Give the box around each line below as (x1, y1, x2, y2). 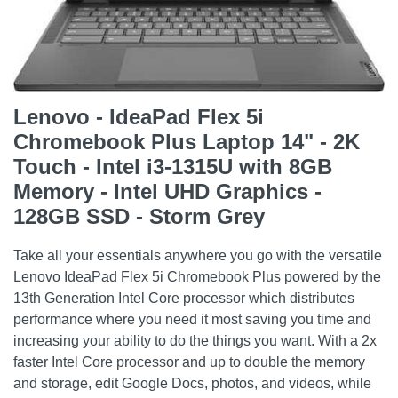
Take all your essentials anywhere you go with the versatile (13, 248, 382, 263)
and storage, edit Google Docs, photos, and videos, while (13, 376, 371, 391)
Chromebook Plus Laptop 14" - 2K (13, 130, 360, 154)
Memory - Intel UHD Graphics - (13, 179, 322, 203)
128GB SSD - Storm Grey (13, 204, 265, 228)
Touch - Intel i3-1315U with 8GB (13, 155, 332, 179)
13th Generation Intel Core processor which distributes (13, 291, 354, 306)
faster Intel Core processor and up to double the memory (13, 354, 365, 370)
